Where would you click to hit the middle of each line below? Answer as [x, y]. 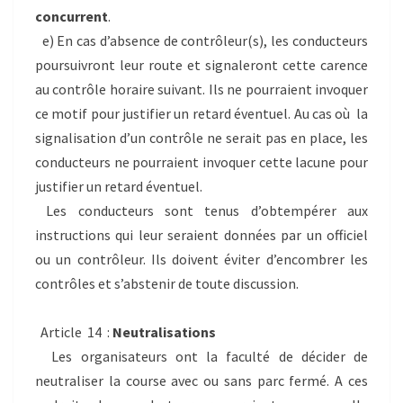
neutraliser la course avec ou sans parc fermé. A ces [201, 381]
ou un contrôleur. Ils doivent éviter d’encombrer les [201, 260]
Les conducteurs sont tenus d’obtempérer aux [201, 211]
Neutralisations [164, 332]
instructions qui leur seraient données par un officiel [201, 235]
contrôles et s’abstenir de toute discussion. [167, 284]
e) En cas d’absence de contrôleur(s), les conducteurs [201, 41]
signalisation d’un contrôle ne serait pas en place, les [201, 138]
